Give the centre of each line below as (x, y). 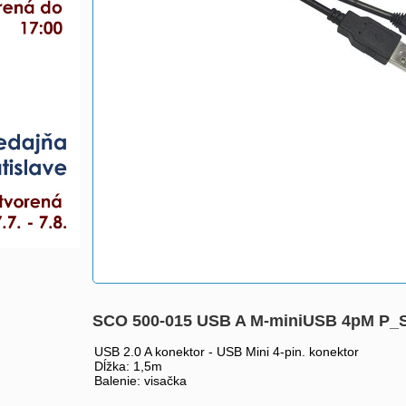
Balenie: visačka (140, 381)
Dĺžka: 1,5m (128, 366)
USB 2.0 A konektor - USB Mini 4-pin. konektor (227, 352)
